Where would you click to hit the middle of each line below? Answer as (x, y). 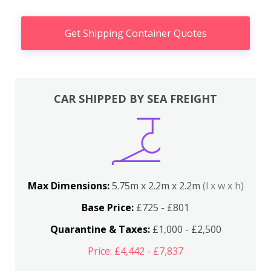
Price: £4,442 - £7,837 (135, 251)
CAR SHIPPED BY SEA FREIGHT (135, 99)
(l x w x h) (223, 186)
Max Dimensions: (70, 186)
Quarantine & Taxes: (100, 230)
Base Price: (108, 208)
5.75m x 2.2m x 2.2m (157, 186)
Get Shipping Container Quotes (135, 33)
